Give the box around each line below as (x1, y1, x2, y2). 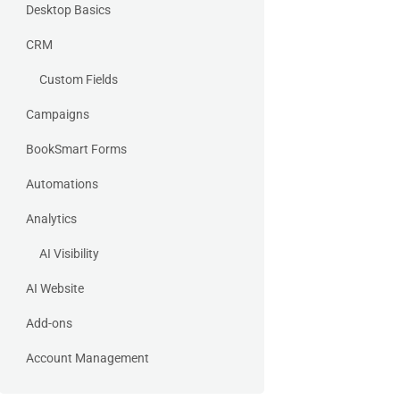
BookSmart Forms (26, 142, 127, 156)
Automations (26, 177, 98, 191)
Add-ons (26, 316, 72, 330)
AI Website (26, 281, 84, 296)
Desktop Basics (26, 3, 111, 17)
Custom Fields (39, 72, 118, 87)
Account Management (26, 351, 149, 365)
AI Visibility (39, 246, 99, 261)
